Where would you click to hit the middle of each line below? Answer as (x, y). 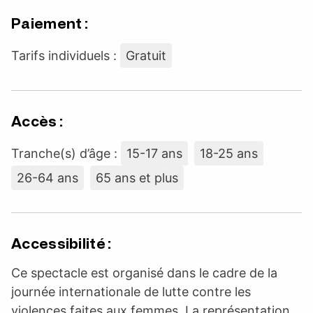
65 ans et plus (137, 177)
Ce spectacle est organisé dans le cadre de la (144, 272)
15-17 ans (154, 153)
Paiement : (50, 23)
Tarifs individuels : (66, 55)
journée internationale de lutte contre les (131, 291)
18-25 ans (229, 153)
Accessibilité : (61, 243)
